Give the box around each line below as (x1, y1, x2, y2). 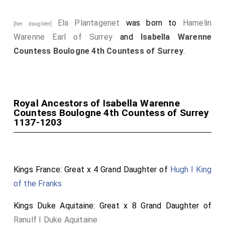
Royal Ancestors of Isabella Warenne (13, 97, 180, 109)
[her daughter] (13, 21, 58, 27)
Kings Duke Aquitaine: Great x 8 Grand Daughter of (13, 201, 212, 210)
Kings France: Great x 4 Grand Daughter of (13, 165, 170, 174)
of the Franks (13, 179, 62, 188)
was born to (120, 18, 183, 28)
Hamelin (182, 18, 212, 28)
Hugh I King (170, 165, 212, 174)
